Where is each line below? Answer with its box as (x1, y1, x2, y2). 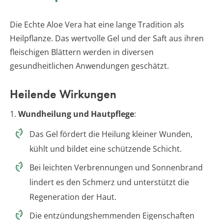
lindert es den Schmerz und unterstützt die (29, 177, 189, 188)
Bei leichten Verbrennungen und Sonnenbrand (29, 162, 203, 173)
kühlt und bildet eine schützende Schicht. (29, 143, 182, 155)
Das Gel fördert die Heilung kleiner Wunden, (29, 129, 192, 140)
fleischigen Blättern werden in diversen (10, 47, 154, 58)
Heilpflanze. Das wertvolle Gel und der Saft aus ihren (10, 33, 204, 44)
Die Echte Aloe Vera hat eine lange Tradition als (10, 19, 184, 30)
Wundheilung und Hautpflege (18, 109, 134, 120)
